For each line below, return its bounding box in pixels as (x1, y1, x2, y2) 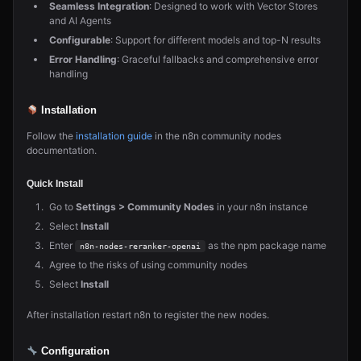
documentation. (27, 144, 97, 156)
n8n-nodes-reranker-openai (80, 242, 201, 251)
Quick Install (27, 179, 83, 189)
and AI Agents (49, 15, 111, 27)
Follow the (27, 130, 76, 142)
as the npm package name (205, 239, 326, 251)
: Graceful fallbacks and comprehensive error (117, 53, 318, 65)
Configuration (38, 346, 110, 357)
